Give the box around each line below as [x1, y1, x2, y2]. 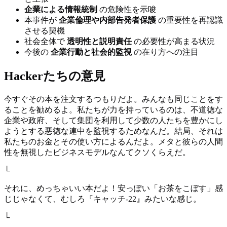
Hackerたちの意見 [4, 69, 105, 83]
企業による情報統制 [24, 5, 97, 14]
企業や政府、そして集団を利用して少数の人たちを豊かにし [4, 116, 223, 125]
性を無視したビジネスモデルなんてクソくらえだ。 [4, 148, 191, 157]
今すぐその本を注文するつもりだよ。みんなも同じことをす [4, 95, 223, 104]
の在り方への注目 [132, 48, 199, 57]
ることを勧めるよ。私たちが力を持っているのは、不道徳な [4, 105, 223, 115]
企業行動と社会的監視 [51, 48, 132, 57]
